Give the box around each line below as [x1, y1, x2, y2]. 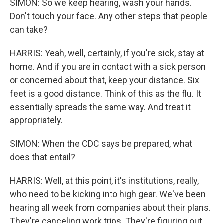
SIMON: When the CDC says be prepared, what [10, 138, 192, 149]
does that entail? [10, 152, 75, 162]
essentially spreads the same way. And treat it [10, 102, 191, 112]
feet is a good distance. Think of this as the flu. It [10, 88, 201, 99]
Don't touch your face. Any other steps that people [10, 11, 207, 21]
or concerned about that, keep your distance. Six [10, 75, 199, 85]
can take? [10, 24, 48, 35]
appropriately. [10, 115, 63, 125]
